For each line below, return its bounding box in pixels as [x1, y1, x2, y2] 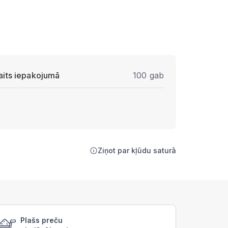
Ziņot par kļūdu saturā [98, 146, 176, 155]
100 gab [133, 70, 164, 80]
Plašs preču [20, 216, 63, 224]
